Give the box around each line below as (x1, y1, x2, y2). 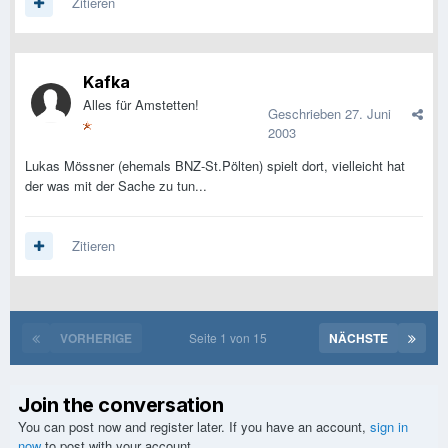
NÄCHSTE (329, 329, 388, 348)
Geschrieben (268, 104, 345, 124)
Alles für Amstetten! (83, 95, 199, 115)
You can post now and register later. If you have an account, (18, 417, 370, 437)
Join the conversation (18, 393, 224, 418)
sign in (370, 417, 408, 437)
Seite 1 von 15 (188, 329, 273, 347)
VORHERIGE (60, 329, 132, 348)
